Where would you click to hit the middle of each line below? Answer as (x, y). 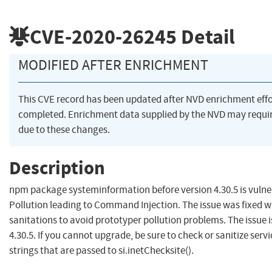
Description (57, 168)
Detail (206, 36)
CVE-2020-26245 (103, 36)
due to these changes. (64, 130)
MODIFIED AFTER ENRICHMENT (113, 65)
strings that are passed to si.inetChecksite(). (101, 251)
